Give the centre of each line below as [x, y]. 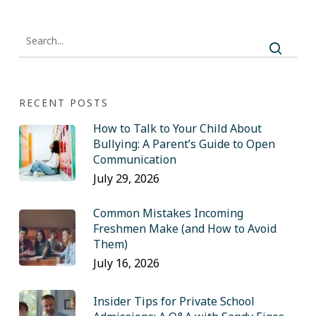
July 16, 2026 [126, 263]
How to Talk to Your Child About [177, 128]
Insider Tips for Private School [174, 301]
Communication [134, 159]
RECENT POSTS [63, 103]
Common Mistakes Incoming [168, 213]
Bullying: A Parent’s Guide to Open [184, 144]
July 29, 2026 [126, 178]
